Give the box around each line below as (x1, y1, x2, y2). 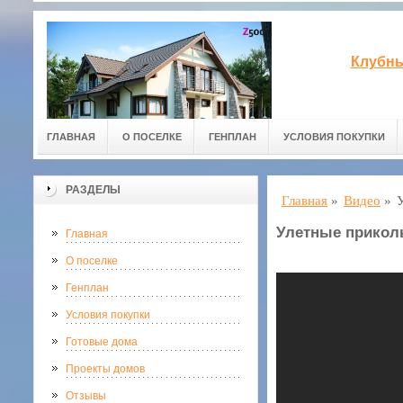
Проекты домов (66, 363, 145, 375)
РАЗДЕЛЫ (66, 184, 121, 196)
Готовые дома (66, 336, 138, 348)
